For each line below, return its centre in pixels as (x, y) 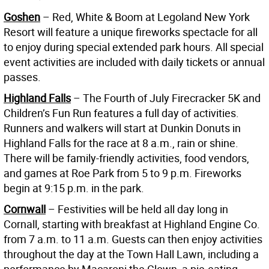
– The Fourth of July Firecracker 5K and (166, 98)
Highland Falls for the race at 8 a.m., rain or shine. (121, 143)
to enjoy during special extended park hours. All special (134, 47)
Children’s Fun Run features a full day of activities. (121, 113)
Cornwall (25, 209)
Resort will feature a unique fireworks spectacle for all (131, 32)
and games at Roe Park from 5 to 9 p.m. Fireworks (122, 173)
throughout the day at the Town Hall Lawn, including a (131, 254)
